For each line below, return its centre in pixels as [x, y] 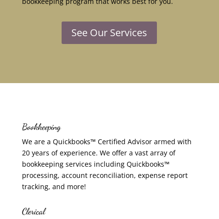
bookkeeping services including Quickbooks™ [96, 164]
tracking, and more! [54, 186]
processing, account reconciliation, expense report [105, 175]
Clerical [33, 211]
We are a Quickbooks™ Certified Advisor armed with [107, 142]
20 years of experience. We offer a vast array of [99, 153]
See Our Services [109, 33]
